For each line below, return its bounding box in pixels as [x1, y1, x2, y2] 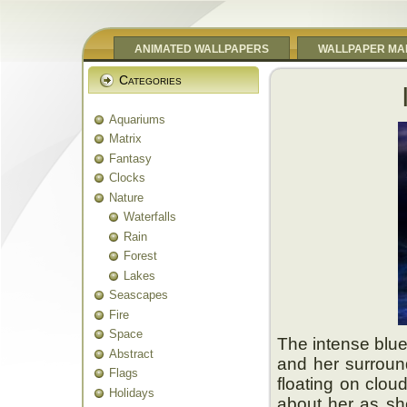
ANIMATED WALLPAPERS [134, 43, 269, 55]
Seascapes [109, 288, 168, 302]
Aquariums [109, 112, 165, 126]
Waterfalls [124, 210, 176, 223]
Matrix [109, 132, 142, 145]
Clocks [109, 171, 145, 184]
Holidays [109, 385, 154, 400]
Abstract [109, 346, 154, 361]
